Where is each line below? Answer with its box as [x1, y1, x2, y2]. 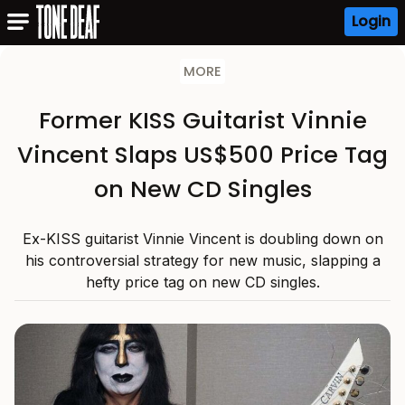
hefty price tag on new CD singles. [85, 273, 320, 291]
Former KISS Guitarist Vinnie [38, 104, 367, 137]
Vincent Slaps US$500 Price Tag [17, 138, 388, 171]
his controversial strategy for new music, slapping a [24, 251, 381, 269]
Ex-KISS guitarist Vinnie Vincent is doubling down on [22, 230, 383, 248]
